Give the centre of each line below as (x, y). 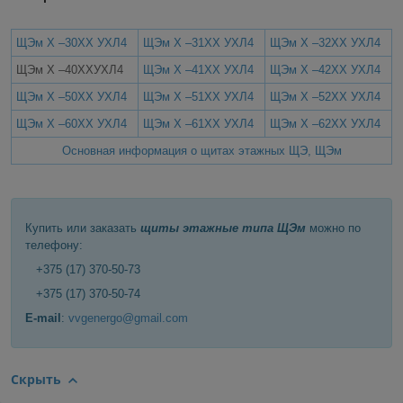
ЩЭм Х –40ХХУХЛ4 (70, 70)
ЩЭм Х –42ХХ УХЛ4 (325, 70)
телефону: (54, 246)
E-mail (43, 318)
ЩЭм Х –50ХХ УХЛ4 (72, 97)
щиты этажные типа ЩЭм (223, 228)
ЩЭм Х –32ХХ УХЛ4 (325, 43)
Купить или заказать (83, 228)
